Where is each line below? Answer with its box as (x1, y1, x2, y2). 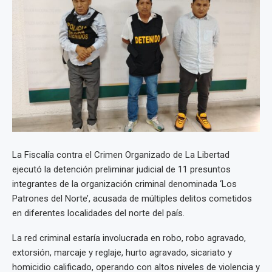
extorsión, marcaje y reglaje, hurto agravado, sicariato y (12, 247, 232, 259)
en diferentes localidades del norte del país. (12, 208, 185, 219)
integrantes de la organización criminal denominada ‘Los (12, 178, 237, 190)
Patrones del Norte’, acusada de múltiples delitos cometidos (12, 193, 252, 205)
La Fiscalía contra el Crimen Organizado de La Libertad (12, 149, 229, 161)
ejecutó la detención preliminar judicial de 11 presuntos (12, 164, 231, 175)
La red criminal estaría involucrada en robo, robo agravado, (12, 233, 246, 244)
